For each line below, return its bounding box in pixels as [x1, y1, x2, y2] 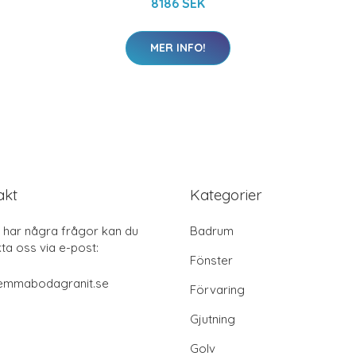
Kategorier [190, 185, 262, 204]
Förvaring [190, 282, 245, 297]
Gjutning [190, 311, 235, 327]
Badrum [190, 223, 234, 238]
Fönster [190, 253, 233, 268]
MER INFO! [150, 41, 206, 55]
